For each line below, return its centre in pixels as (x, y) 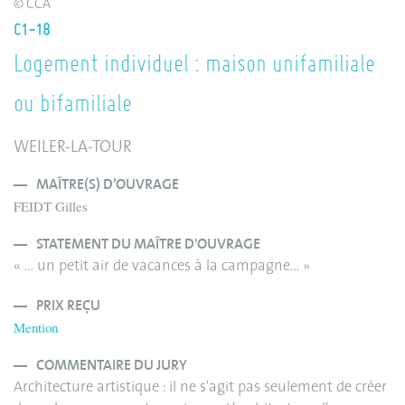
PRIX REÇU (68, 306)
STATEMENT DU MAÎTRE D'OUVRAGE (148, 244)
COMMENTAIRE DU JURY (112, 365)
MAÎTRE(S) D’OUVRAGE (108, 184)
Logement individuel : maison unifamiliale (194, 62)
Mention (36, 327)
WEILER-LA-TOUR (73, 147)
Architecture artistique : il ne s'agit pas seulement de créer (200, 387)
